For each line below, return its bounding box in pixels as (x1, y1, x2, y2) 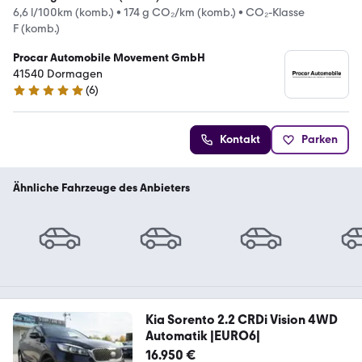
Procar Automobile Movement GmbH (13, 51, 205, 65)
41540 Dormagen (13, 67, 103, 81)
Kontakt (220, 133, 260, 146)
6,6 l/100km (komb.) (13, 6, 114, 19)
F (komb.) (13, 22, 60, 36)
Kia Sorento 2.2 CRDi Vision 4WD (145, 312, 338, 328)
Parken (301, 133, 338, 146)
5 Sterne (12, 90, 55, 104)
